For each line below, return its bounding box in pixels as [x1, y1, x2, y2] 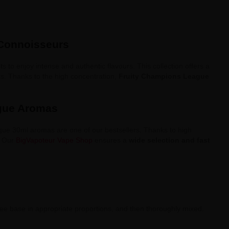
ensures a [92, 136, 129, 144]
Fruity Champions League [118, 72, 209, 80]
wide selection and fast [128, 136, 210, 144]
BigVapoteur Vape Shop [15, 136, 93, 144]
